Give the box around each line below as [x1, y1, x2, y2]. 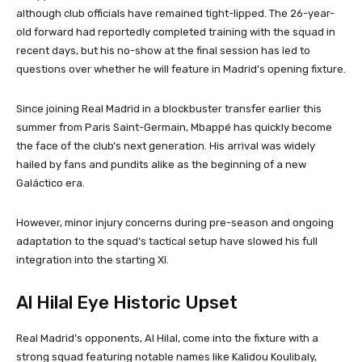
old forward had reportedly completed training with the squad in [16, 26, 335, 39]
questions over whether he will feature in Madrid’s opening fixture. [16, 63, 346, 76]
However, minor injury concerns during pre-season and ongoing [16, 217, 334, 229]
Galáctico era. [16, 177, 85, 190]
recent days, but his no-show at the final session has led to [16, 44, 310, 57]
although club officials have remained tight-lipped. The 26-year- [16, 7, 335, 20]
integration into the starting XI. [16, 254, 169, 267]
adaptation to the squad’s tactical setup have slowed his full [16, 235, 318, 248]
